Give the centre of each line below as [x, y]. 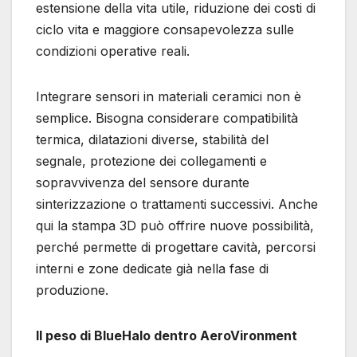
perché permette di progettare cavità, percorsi [176, 247]
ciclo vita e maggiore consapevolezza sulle [165, 30]
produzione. [72, 290]
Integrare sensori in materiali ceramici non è [169, 97]
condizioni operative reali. [113, 51]
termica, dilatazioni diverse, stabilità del [152, 140]
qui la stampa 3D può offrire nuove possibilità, [175, 226]
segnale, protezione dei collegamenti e [151, 161]
